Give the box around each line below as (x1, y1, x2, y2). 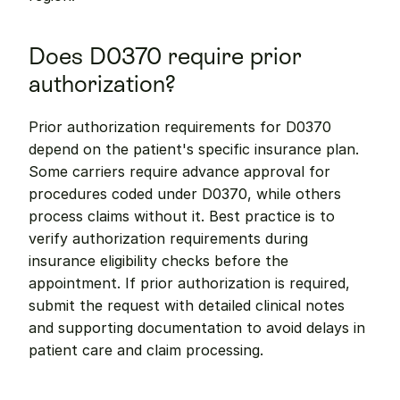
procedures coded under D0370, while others (29, 185, 341, 203)
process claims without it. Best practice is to (29, 207, 335, 225)
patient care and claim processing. (29, 341, 263, 359)
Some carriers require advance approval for (29, 162, 330, 180)
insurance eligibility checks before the (29, 252, 288, 270)
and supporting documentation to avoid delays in (29, 319, 365, 337)
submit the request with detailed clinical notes (29, 296, 345, 314)
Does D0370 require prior (29, 43, 302, 70)
